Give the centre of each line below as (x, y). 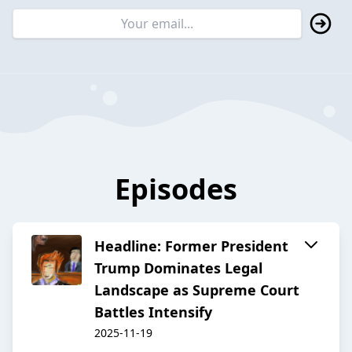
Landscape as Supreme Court (197, 290)
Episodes (176, 189)
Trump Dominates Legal (178, 268)
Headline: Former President (191, 246)
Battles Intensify (153, 312)
